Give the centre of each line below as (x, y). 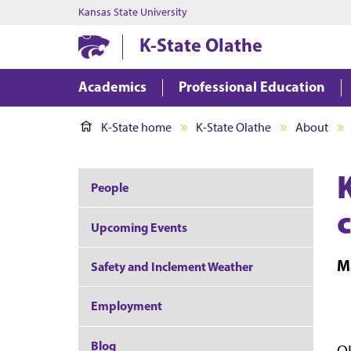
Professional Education (252, 87)
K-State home (136, 127)
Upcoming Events (139, 227)
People (110, 188)
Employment (127, 306)
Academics (112, 87)
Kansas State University (133, 12)
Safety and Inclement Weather (172, 266)
